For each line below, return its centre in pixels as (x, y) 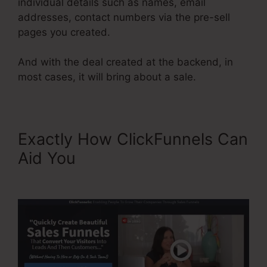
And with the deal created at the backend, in (125, 62)
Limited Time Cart (148, 159)
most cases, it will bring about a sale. (107, 77)
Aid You (49, 159)
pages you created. (64, 32)
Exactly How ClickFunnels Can (133, 139)
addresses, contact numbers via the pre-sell (124, 17)
